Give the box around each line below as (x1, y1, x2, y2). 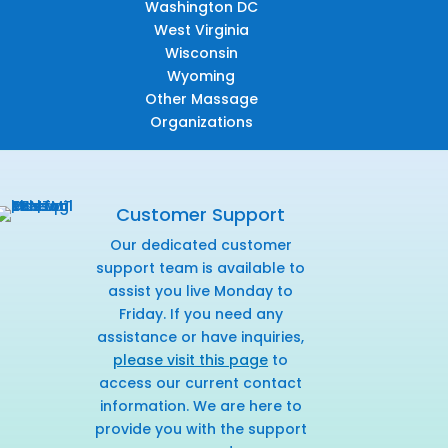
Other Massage (144, 88, 258, 109)
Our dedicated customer (109, 234, 292, 255)
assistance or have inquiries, (97, 326, 305, 347)
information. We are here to (99, 395, 302, 416)
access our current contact (99, 372, 303, 393)
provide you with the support (94, 418, 307, 439)
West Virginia (153, 19, 249, 40)
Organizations (149, 111, 253, 132)
